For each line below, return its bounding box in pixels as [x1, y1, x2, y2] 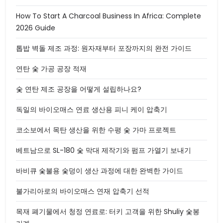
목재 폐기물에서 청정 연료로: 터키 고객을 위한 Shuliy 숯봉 [16, 206, 200, 217]
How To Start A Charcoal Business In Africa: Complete [16, 10, 201, 21]
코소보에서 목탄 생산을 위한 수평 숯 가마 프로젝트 [16, 124, 176, 135]
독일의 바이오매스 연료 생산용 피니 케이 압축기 [16, 104, 167, 114]
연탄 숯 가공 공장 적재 [16, 63, 87, 74]
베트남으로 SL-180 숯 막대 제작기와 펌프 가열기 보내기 [16, 145, 191, 155]
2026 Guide [16, 22, 55, 33]
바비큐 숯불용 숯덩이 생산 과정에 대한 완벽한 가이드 [16, 165, 183, 176]
